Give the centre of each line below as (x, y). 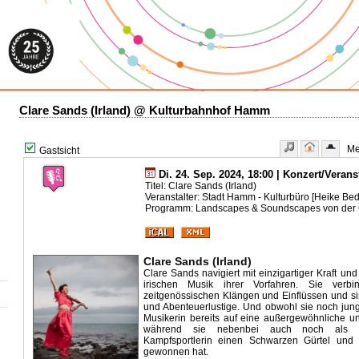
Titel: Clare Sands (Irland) (201, 186)
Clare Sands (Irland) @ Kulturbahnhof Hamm (145, 111)
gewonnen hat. (177, 352)
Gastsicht (58, 151)
